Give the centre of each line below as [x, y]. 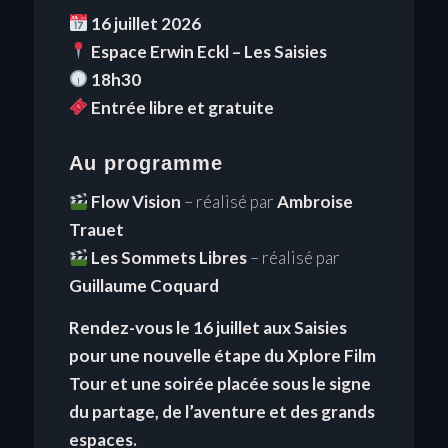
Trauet [96, 229]
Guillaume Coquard [143, 285]
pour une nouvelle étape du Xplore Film [222, 356]
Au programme [145, 162]
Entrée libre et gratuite [182, 107]
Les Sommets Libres [168, 257]
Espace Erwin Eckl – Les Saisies [208, 51]
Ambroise [314, 201]
